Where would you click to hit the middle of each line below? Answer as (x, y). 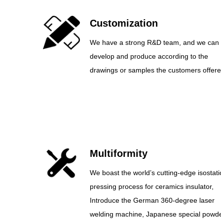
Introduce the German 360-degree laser (152, 200)
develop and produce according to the (149, 56)
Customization (124, 23)
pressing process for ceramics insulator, (151, 186)
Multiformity (118, 153)
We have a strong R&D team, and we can (154, 42)
